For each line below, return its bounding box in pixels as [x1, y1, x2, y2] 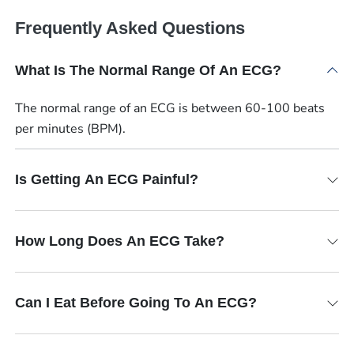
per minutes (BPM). [14, 119, 126, 137]
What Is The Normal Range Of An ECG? [14, 62, 281, 78]
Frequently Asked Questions [14, 17, 245, 38]
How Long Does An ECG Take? [14, 233, 224, 250]
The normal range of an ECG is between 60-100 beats [14, 99, 325, 117]
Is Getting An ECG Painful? [14, 171, 198, 188]
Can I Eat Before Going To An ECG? [14, 295, 257, 311]
